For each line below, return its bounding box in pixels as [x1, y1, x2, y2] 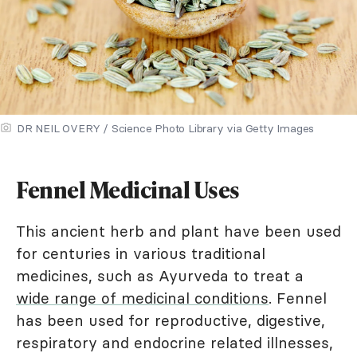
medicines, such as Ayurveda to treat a [16, 266, 304, 286]
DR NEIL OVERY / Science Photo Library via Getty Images [17, 121, 315, 136]
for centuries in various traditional [16, 244, 265, 264]
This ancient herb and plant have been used [16, 222, 341, 241]
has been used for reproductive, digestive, [16, 311, 325, 331]
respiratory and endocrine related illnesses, [16, 333, 333, 353]
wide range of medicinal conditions [16, 288, 269, 308]
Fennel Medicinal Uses [16, 175, 240, 206]
